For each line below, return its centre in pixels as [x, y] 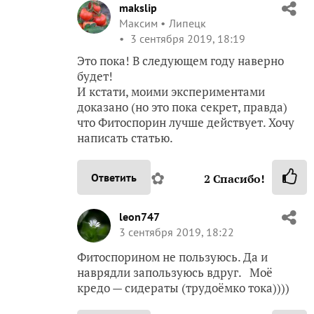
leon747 [139, 217]
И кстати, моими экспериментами [171, 91]
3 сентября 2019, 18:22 [177, 232]
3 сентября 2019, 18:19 [186, 39]
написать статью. [125, 138]
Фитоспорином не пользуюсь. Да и [172, 257]
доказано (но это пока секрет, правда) [182, 107]
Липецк [187, 23]
